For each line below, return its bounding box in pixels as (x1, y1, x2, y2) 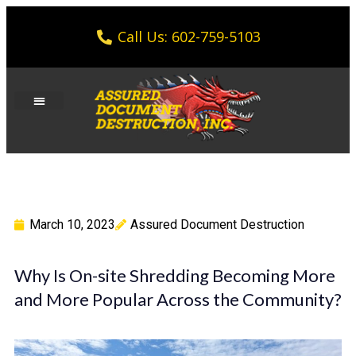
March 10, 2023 (29, 217, 115, 233)
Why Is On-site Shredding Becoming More (14, 265, 335, 287)
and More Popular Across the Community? (14, 288, 342, 311)
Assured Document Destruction (130, 217, 304, 233)
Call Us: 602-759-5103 (118, 27, 261, 46)
